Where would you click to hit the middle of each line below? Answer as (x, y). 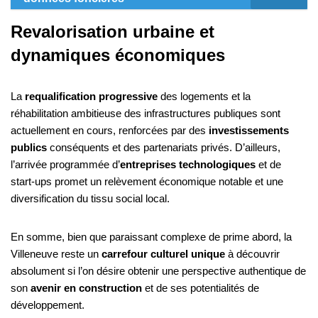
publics (29, 148)
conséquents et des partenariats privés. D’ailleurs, (164, 148)
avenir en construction (86, 288)
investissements (249, 131)
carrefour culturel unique (163, 254)
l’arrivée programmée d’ (65, 165)
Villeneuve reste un (56, 254)
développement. (48, 305)
